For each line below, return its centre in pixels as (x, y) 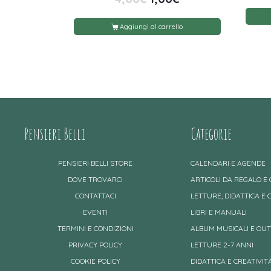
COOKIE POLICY (95, 261)
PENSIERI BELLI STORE (95, 163)
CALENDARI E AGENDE (228, 163)
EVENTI (95, 212)
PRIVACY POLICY (95, 244)
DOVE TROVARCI (95, 179)
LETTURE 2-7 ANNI (222, 244)
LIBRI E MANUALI (219, 212)
